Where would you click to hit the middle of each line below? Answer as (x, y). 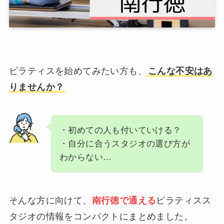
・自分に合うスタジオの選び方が (124, 144)
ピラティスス (184, 200)
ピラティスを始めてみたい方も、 (78, 71)
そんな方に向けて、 (50, 200)
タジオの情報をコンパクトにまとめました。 (101, 216)
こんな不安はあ (180, 71)
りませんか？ (36, 87)
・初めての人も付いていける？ (120, 130)
